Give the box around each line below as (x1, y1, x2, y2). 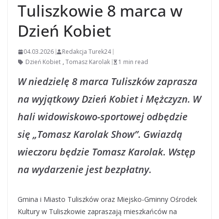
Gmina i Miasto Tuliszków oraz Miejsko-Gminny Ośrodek (18, 195, 197, 204)
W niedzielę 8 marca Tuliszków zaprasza (18, 75, 197, 88)
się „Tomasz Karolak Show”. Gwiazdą (18, 128, 182, 141)
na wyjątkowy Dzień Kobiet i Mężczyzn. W (18, 92, 201, 106)
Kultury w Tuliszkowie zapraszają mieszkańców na (18, 207, 177, 216)
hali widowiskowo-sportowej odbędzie (18, 110, 188, 123)
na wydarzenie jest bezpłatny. (18, 163, 152, 176)
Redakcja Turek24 (62, 47, 111, 56)
